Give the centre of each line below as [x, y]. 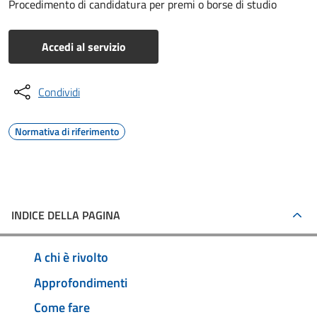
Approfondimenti [81, 282]
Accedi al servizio [83, 47]
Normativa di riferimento [67, 131]
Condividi [59, 92]
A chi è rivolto [71, 257]
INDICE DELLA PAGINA [66, 215]
